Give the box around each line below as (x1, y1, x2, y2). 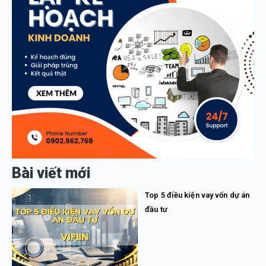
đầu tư (145, 205, 167, 214)
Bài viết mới (12, 164, 90, 182)
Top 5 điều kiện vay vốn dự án (145, 191, 250, 200)
